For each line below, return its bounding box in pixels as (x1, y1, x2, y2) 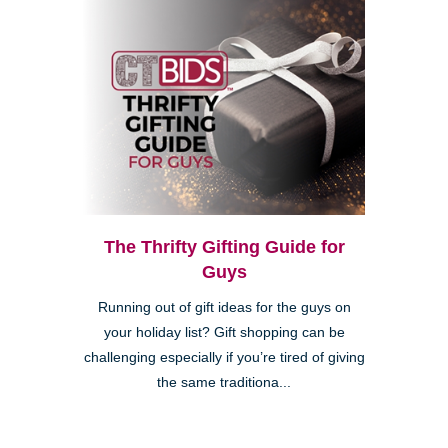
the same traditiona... (157, 374, 291, 390)
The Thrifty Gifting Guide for (103, 236, 345, 257)
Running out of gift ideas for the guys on (97, 299, 351, 315)
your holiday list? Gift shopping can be (103, 324, 345, 340)
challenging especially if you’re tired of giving (83, 349, 365, 365)
